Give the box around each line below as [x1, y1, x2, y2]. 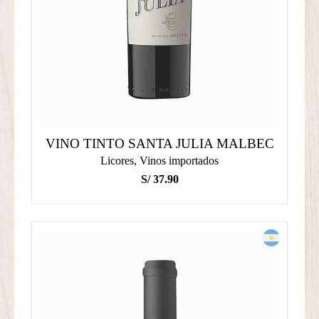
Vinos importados [140, 154, 219, 167]
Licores [100, 154, 134, 167]
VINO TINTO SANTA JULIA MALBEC [45, 135, 274, 151]
